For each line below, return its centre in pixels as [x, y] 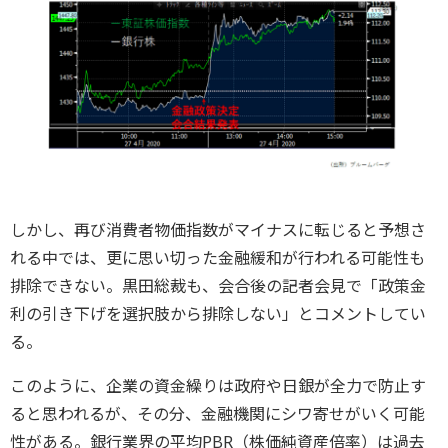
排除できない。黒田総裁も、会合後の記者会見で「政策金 [218, 285]
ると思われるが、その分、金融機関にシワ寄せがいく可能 [217, 413]
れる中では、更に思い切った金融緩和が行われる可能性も [217, 257]
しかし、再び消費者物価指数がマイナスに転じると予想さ [218, 229]
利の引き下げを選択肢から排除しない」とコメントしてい [218, 313]
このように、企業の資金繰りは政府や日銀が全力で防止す [218, 385]
